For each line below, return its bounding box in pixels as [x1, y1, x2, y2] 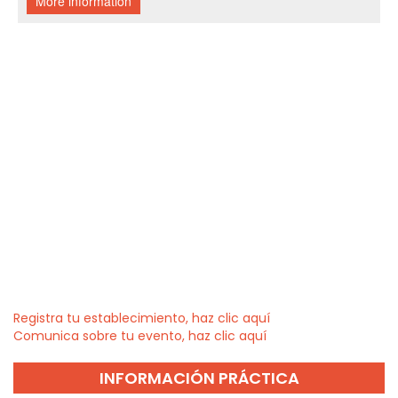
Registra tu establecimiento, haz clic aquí [13, 309, 270, 328]
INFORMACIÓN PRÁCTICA [99, 367, 299, 390]
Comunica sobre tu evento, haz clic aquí [13, 327, 267, 346]
